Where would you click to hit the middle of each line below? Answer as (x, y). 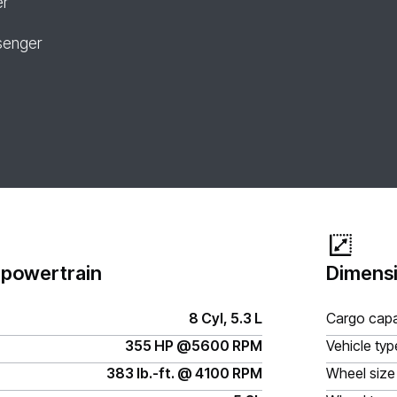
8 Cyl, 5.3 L (226, 318)
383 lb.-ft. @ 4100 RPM (184, 373)
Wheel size (361, 373)
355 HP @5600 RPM (194, 346)
